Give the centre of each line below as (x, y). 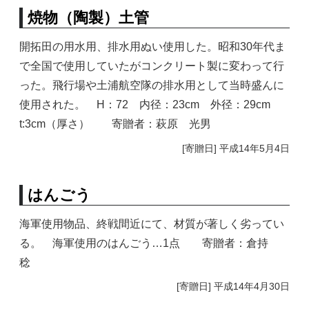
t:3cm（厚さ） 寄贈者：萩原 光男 (116, 124)
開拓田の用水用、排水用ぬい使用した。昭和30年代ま (153, 47)
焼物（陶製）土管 (88, 18)
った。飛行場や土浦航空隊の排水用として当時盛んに (152, 86)
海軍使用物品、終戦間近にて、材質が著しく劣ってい (152, 223)
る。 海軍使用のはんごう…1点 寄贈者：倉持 (150, 243)
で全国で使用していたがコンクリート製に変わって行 (152, 66)
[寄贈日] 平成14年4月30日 (233, 287)
